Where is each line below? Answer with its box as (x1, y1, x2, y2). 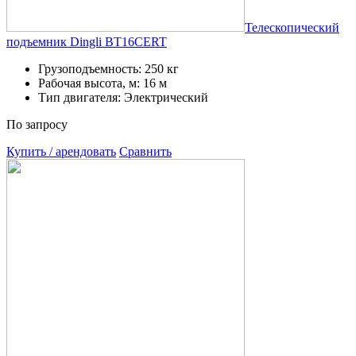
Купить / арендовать (6, 144, 116, 158)
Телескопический (245, 20, 339, 34)
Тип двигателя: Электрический (38, 90, 208, 104)
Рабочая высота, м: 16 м (38, 75, 167, 90)
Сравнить (119, 144, 172, 158)
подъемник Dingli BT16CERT (6, 34, 167, 48)
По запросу (6, 117, 68, 131)
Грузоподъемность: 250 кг (38, 61, 179, 75)
